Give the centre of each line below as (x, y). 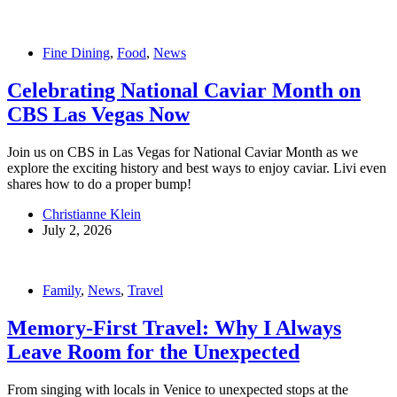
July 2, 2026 (77, 230)
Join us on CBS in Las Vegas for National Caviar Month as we (183, 152)
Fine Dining (76, 53)
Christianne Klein (92, 214)
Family (62, 291)
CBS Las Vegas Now (98, 115)
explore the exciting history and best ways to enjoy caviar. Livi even (197, 168)
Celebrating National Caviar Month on (184, 91)
